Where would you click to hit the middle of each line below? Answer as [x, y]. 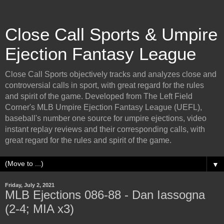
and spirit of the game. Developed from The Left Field [99, 96]
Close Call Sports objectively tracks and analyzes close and [111, 74]
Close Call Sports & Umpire [111, 34]
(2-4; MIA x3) [39, 209]
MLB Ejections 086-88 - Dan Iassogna [105, 195]
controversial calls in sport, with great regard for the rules [104, 85]
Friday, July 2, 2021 [30, 185]
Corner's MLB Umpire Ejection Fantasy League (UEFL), [103, 107]
